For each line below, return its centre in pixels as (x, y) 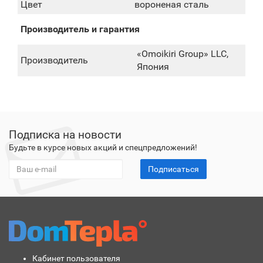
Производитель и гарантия (80, 29)
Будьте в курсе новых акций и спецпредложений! (103, 147)
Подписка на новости (65, 135)
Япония (153, 67)
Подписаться (173, 169)
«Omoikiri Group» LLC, (183, 54)
